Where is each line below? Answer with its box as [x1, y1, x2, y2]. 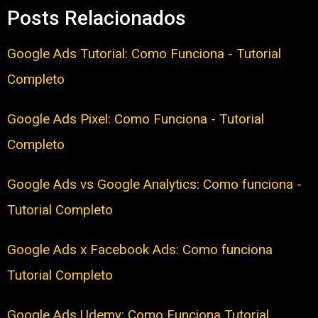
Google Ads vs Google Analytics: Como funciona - [7, 176, 302, 193]
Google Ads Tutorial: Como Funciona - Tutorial [7, 45, 281, 62]
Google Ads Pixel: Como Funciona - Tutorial [7, 111, 264, 128]
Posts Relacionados [7, 6, 186, 31]
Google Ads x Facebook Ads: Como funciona [7, 241, 273, 258]
